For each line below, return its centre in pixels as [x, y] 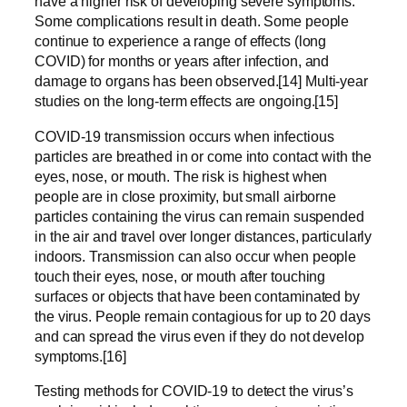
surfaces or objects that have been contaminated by [197, 296]
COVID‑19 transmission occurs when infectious [184, 136]
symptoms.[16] [80, 356]
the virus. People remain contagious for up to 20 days [203, 316]
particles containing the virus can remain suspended [199, 216]
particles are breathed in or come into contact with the [203, 156]
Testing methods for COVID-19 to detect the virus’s [194, 390]
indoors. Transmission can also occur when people [196, 256]
